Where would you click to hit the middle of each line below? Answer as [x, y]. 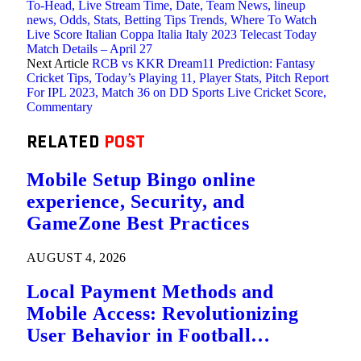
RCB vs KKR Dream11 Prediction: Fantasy [203, 63]
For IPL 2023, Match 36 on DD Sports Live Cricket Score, [176, 92]
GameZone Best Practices [138, 223]
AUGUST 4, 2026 [77, 257]
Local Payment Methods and [150, 291]
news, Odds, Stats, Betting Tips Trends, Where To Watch [172, 20]
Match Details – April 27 [89, 49]
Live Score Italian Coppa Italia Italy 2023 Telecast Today [172, 34]
